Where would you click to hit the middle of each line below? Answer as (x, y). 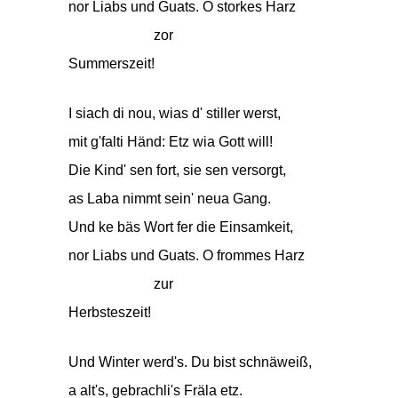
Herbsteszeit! (110, 312)
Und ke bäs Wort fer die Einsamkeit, (181, 227)
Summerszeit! (111, 64)
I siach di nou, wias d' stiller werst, (175, 113)
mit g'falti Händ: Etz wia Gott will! (171, 142)
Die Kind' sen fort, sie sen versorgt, (177, 170)
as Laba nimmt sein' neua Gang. (170, 199)
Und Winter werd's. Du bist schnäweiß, (190, 362)
